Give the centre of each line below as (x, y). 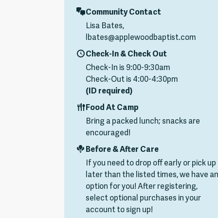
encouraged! (108, 133)
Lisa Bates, (105, 26)
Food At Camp (112, 108)
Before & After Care (122, 150)
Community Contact (123, 13)
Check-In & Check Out (126, 54)
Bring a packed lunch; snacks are (143, 122)
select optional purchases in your (143, 199)
